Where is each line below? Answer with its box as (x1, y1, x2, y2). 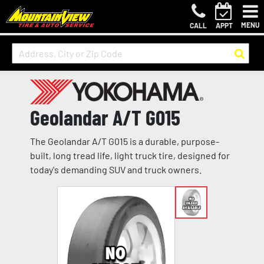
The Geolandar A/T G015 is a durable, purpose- (29, 136, 219, 147)
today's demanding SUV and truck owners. (29, 164, 202, 176)
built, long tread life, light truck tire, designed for (29, 150, 230, 161)
